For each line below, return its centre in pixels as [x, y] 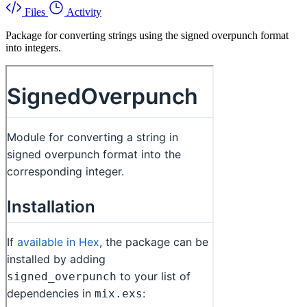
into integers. [33, 47]
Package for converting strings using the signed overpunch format [147, 35]
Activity [84, 12]
